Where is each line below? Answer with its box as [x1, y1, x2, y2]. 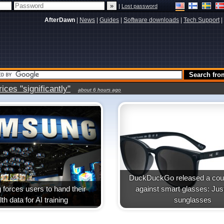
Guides [99, 16, 119, 23]
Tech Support [183, 16, 219, 23]
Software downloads [123, 16, 179, 23]
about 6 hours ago [78, 87, 121, 92]
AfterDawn [44, 16, 75, 23]
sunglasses [174, 195, 212, 204]
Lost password [121, 3, 157, 9]
